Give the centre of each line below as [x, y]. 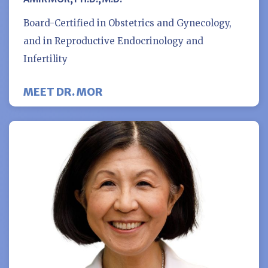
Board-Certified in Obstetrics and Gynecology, [127, 23]
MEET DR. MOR [63, 92]
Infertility [45, 59]
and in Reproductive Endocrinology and [113, 41]
